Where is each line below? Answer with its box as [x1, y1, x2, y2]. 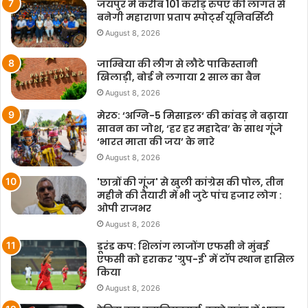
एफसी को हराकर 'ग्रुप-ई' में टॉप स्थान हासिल [97, 252, 294, 266]
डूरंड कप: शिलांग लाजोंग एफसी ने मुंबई [97, 239, 269, 253]
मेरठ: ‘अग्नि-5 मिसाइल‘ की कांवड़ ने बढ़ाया [97, 109, 288, 123]
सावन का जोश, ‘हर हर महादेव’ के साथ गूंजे [97, 122, 283, 136]
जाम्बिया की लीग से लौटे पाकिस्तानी [97, 56, 258, 71]
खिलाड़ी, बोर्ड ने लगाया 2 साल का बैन [97, 69, 261, 84]
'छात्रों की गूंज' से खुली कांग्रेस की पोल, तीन [97, 175, 284, 189]
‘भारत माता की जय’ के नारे [97, 135, 214, 149]
